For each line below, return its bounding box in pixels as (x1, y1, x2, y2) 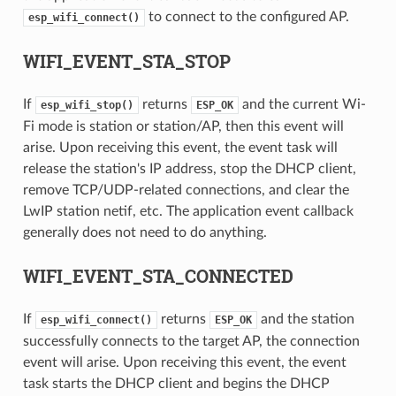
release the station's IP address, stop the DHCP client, (22, 162, 356, 177)
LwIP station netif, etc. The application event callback (22, 204, 354, 219)
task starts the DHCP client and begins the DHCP (22, 377, 330, 392)
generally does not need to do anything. (22, 225, 267, 240)
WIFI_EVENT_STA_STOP (22, 49, 231, 73)
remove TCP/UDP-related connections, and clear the (22, 183, 349, 198)
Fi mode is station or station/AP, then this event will (22, 119, 344, 134)
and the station (256, 312, 354, 327)
